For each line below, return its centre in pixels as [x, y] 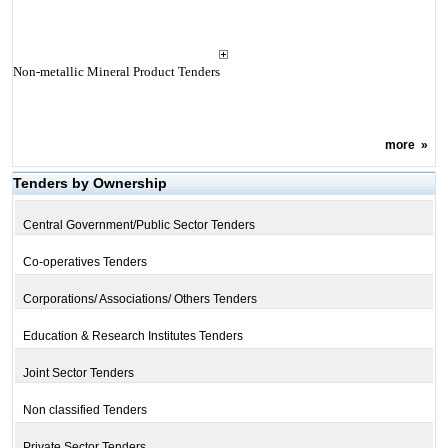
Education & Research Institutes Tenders [132, 336]
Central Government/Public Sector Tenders [138, 225]
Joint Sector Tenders [78, 373]
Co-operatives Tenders [84, 262]
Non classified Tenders [84, 410]
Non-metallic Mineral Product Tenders [116, 71]
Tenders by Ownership [89, 183]
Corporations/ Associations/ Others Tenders [139, 299]
